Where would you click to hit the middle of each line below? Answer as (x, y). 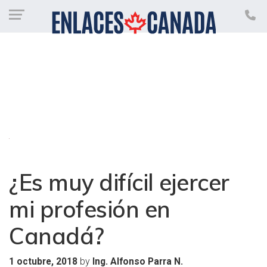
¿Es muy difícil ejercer (119, 182)
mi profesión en (90, 209)
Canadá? (57, 236)
